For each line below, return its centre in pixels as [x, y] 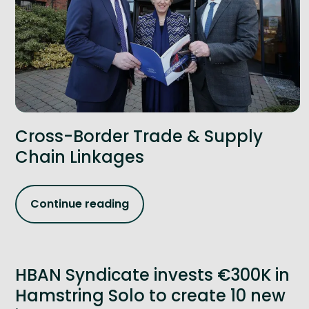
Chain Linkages [80, 157]
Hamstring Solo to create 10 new [150, 295]
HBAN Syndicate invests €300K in [152, 275]
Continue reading [80, 204]
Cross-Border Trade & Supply [139, 136]
